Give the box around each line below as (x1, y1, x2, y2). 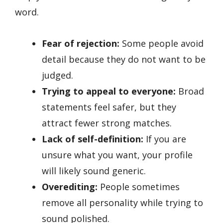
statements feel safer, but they (42, 101, 176, 113)
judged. (42, 69, 73, 81)
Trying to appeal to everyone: (42, 85, 176, 97)
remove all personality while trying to (42, 196, 203, 209)
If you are (143, 132, 186, 145)
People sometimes (98, 180, 180, 193)
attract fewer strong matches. (42, 116, 172, 129)
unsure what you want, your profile (42, 148, 193, 161)
